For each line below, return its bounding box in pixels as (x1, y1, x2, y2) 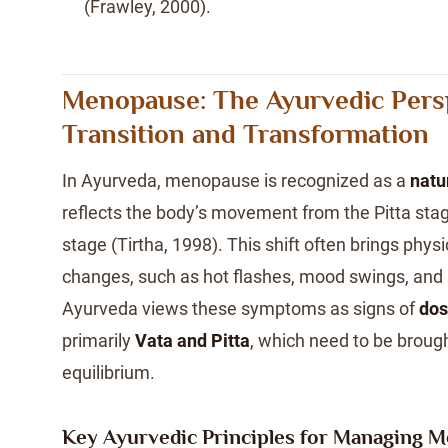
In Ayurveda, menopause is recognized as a (62, 170, 410, 191)
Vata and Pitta (135, 330, 250, 351)
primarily (62, 330, 135, 351)
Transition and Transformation (62, 119, 429, 149)
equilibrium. (62, 362, 155, 383)
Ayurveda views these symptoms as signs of (62, 298, 419, 319)
